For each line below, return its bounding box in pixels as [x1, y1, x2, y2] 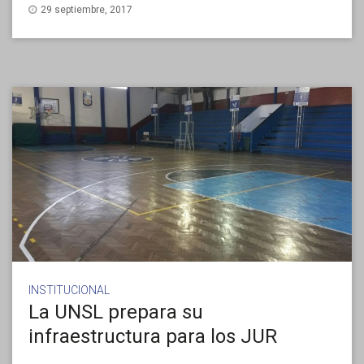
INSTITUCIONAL [28, 283, 110, 297]
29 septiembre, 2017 [38, 4, 132, 16]
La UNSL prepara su [28, 300, 203, 323]
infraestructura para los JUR [28, 324, 277, 348]
